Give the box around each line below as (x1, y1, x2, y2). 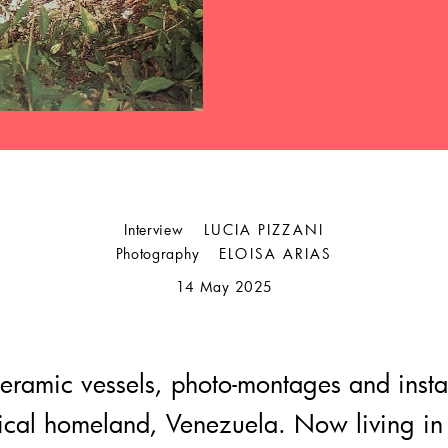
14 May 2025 (175, 277, 273, 297)
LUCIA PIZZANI (203, 220, 324, 240)
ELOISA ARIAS (219, 244, 333, 264)
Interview (124, 220, 184, 240)
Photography (115, 244, 200, 264)
